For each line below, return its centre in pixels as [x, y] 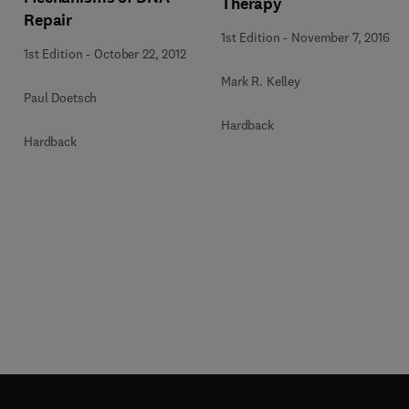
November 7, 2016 [341, 37]
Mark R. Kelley [261, 81]
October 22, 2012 [140, 53]
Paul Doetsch [61, 97]
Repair [48, 20]
